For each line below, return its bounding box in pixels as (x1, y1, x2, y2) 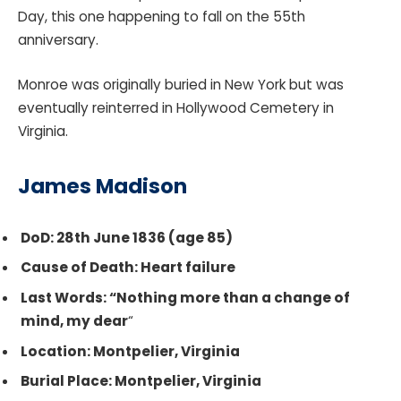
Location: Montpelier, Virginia (21, 341, 240, 361)
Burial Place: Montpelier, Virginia (21, 371, 267, 391)
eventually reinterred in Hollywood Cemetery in (18, 98, 334, 118)
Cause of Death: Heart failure (21, 258, 235, 277)
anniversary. (18, 30, 102, 50)
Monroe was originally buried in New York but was (18, 75, 344, 95)
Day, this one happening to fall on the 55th (18, 7, 305, 27)
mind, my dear (21, 311, 128, 331)
